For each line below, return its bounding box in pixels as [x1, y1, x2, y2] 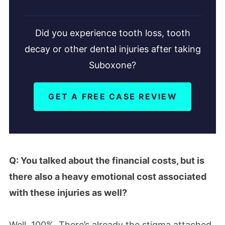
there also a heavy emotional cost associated [9, 171, 206, 182]
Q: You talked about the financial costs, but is [9, 155, 204, 166]
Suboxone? [89, 60, 136, 71]
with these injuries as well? [9, 187, 127, 198]
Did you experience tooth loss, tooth [35, 28, 190, 39]
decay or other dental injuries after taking [24, 44, 201, 55]
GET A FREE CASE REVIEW [48, 91, 177, 101]
